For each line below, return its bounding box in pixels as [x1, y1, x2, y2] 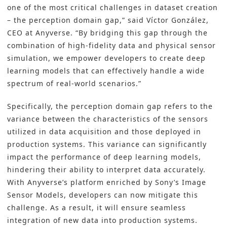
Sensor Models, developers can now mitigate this [7, 190, 198, 200]
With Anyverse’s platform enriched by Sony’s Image [7, 177, 206, 187]
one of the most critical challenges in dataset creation [7, 3, 218, 13]
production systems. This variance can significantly [7, 139, 207, 149]
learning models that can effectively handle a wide [7, 66, 205, 76]
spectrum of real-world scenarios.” [7, 79, 141, 89]
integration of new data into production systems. [7, 215, 198, 225]
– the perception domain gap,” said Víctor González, [7, 15, 209, 25]
